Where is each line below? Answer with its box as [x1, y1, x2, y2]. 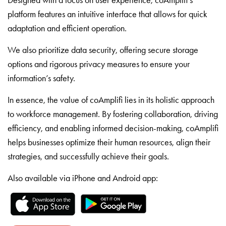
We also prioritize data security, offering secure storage [8, 44, 198, 55]
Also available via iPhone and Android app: [8, 172, 158, 184]
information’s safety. [8, 72, 75, 84]
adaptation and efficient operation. [8, 22, 127, 34]
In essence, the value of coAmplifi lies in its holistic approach [8, 94, 214, 105]
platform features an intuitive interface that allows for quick [8, 8, 207, 20]
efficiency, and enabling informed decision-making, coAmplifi [8, 122, 218, 134]
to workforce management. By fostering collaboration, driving [8, 108, 218, 120]
